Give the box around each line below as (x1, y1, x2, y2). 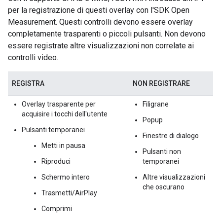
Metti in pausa (41, 141, 85, 149)
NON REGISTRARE (133, 79, 190, 87)
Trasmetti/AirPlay (41, 188, 97, 197)
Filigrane (143, 100, 169, 108)
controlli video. (8, 52, 58, 62)
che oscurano (143, 183, 184, 191)
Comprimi (41, 204, 72, 213)
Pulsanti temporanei (22, 125, 85, 134)
